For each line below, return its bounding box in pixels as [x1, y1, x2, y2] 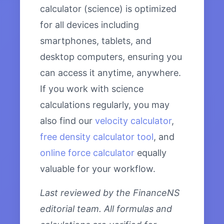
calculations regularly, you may [40, 99, 169, 110]
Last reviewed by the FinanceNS [40, 187, 179, 198]
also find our [40, 115, 95, 126]
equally [134, 147, 166, 158]
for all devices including [40, 19, 139, 30]
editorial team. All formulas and [40, 203, 172, 214]
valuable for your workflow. [40, 163, 155, 174]
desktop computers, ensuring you [40, 51, 182, 62]
